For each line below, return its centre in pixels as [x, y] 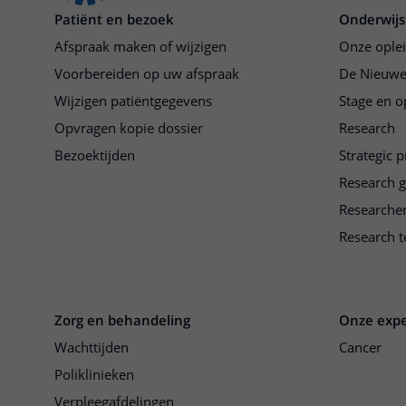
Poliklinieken [94, 375]
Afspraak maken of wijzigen [140, 47]
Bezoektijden [95, 155]
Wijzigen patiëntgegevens [133, 101]
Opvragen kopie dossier [129, 128]
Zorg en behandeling [122, 320]
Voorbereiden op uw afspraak [147, 74]
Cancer [360, 348]
